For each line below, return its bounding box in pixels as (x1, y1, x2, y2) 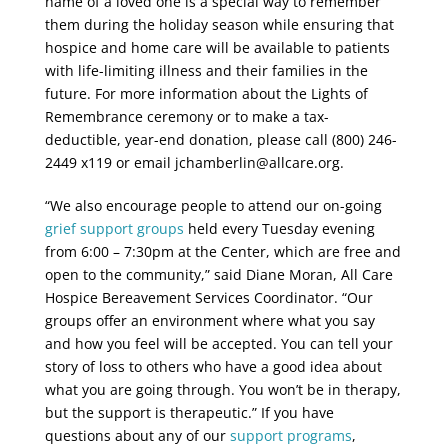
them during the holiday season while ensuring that (44, 15, 394, 34)
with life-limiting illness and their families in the (44, 61, 368, 80)
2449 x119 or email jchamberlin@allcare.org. (44, 153, 344, 172)
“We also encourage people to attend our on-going (44, 196, 382, 215)
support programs (229, 426, 352, 445)
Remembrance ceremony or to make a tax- (44, 107, 329, 126)
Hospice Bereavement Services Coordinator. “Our (44, 288, 373, 307)
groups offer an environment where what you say (44, 311, 375, 330)
